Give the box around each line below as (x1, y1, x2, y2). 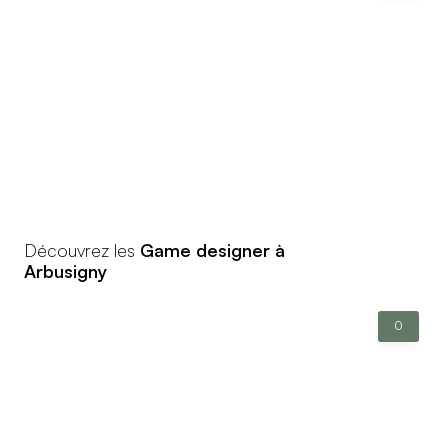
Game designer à (140, 238, 285, 261)
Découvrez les (24, 238, 140, 261)
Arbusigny (24, 259, 107, 282)
